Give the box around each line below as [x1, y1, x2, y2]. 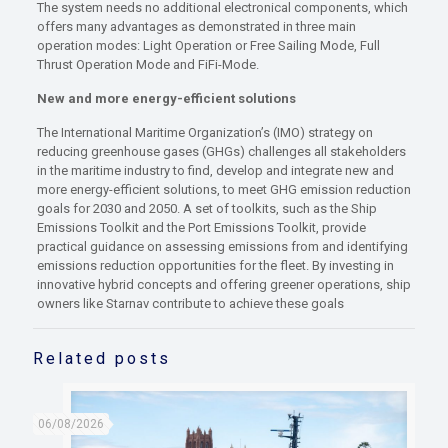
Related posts [33, 349, 171, 369]
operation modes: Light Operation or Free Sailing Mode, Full [36, 38, 380, 54]
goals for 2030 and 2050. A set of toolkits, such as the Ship [36, 201, 377, 217]
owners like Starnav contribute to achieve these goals [36, 296, 344, 312]
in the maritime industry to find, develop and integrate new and [36, 163, 394, 179]
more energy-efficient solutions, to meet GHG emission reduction [36, 182, 411, 198]
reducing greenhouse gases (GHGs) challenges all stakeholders [36, 144, 406, 160]
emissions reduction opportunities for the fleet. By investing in [36, 258, 394, 274]
